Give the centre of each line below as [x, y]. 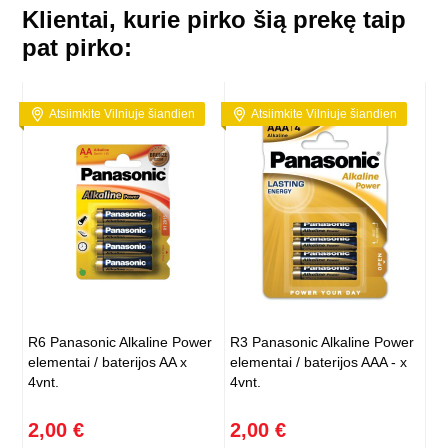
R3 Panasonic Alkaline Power [321, 342]
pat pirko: [77, 48]
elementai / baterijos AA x [108, 362]
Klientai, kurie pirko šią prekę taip [214, 20]
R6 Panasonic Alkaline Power [120, 342]
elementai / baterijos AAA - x [318, 362]
